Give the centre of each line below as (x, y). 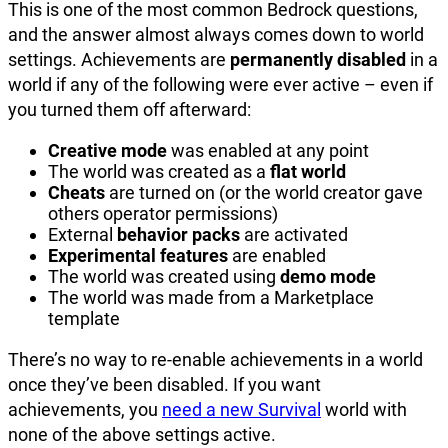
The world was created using (164, 276)
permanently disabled (318, 59)
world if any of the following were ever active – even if (220, 84)
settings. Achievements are (119, 59)
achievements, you (85, 409)
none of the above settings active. (142, 434)
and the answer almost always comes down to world (216, 34)
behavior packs (178, 234)
